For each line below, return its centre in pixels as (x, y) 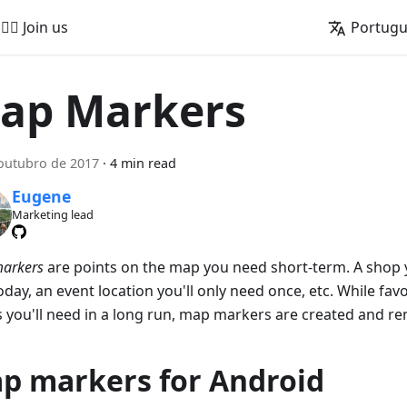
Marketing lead (52, 215)
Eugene (41, 197)
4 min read (143, 163)
